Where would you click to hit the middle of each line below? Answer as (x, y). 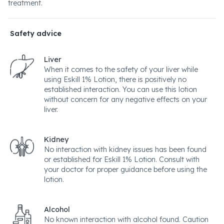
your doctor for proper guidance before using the (125, 169)
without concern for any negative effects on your (125, 99)
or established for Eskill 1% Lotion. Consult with (122, 159)
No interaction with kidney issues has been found (125, 149)
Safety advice (36, 33)
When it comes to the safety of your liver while (121, 69)
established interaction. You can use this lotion (120, 89)
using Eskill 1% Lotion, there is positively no (115, 79)
